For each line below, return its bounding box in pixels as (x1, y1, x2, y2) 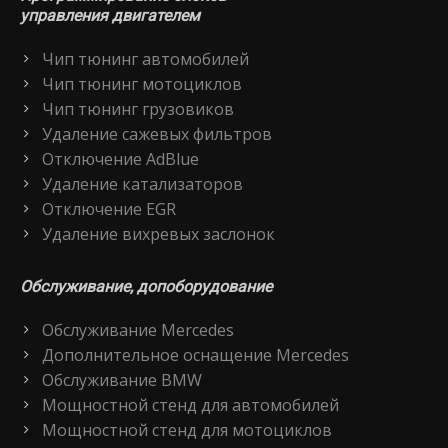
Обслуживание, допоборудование (20, 276, 272, 296)
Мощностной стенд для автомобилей (42, 393, 339, 416)
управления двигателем (20, 5, 200, 25)
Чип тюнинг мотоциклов (42, 72, 242, 95)
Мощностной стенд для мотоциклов (42, 418, 332, 441)
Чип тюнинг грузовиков (42, 97, 234, 120)
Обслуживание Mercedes (42, 318, 234, 341)
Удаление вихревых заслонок (42, 222, 275, 245)
